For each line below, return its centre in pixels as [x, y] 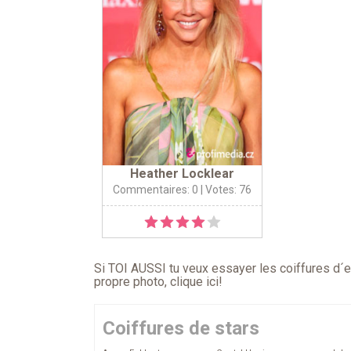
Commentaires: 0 [156, 190]
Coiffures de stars [181, 329]
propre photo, [132, 282]
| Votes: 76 [225, 190]
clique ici [194, 282]
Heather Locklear [182, 174]
